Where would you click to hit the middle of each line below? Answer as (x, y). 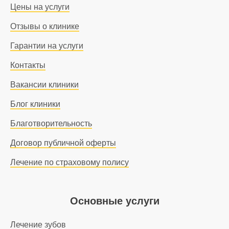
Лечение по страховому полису (70, 162)
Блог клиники (36, 104)
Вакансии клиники (45, 85)
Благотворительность (51, 123)
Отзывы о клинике (45, 26)
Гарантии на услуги (47, 46)
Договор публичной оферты (63, 143)
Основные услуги (114, 201)
